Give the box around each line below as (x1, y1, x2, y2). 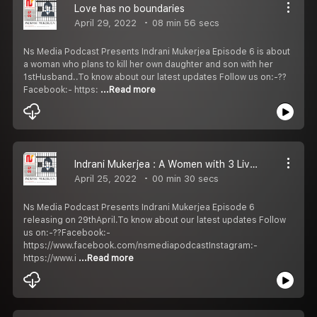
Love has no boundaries (74, 2, 185, 14)
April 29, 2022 (74, 17, 137, 28)
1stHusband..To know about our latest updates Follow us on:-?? (23, 71, 287, 82)
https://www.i (23, 253, 79, 263)
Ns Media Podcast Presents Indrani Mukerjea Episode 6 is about (23, 46, 290, 57)
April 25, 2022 (74, 173, 137, 184)
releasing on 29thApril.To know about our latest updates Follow (23, 214, 286, 225)
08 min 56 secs (149, 17, 219, 28)
